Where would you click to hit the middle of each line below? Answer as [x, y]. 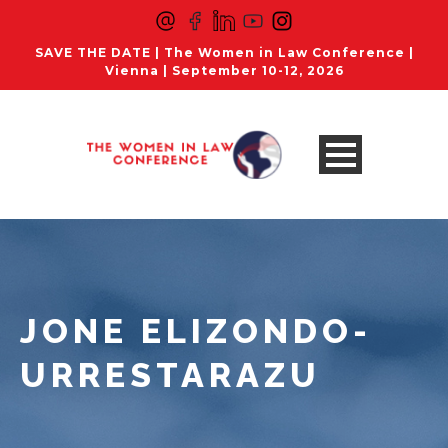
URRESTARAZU [170, 375]
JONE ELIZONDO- [196, 331]
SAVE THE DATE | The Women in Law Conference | [224, 52]
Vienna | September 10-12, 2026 [224, 70]
